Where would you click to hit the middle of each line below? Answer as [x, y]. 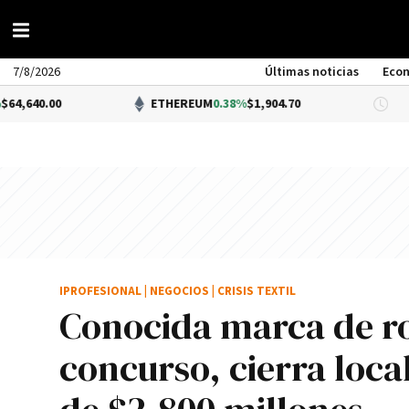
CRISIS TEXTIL [257, 292]
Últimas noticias [312, 72]
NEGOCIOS [179, 292]
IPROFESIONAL [100, 292]
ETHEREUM [115, 104]
